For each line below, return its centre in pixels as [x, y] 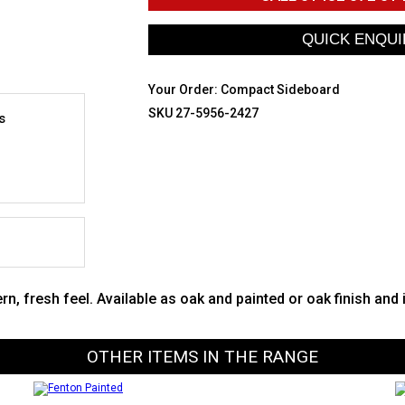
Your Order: [184, 89]
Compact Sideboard [280, 89]
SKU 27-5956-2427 [203, 113]
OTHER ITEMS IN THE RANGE [202, 357]
